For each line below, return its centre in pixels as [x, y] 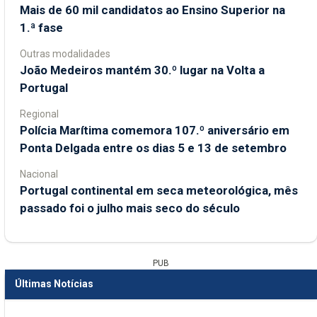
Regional [39, 114]
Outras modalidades [65, 53]
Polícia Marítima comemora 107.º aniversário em [155, 130]
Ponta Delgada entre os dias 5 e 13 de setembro [153, 148]
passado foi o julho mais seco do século [130, 208]
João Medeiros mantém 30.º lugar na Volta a [142, 70]
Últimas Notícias [54, 284]
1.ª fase [41, 27]
